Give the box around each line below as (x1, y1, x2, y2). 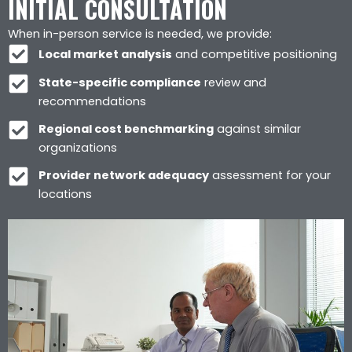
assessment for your (208, 167, 331, 184)
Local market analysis (38, 46, 172, 62)
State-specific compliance (38, 75, 201, 91)
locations (38, 186, 92, 203)
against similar (213, 121, 301, 137)
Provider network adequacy (38, 167, 209, 184)
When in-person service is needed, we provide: (8, 26, 272, 42)
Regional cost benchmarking (38, 121, 214, 137)
